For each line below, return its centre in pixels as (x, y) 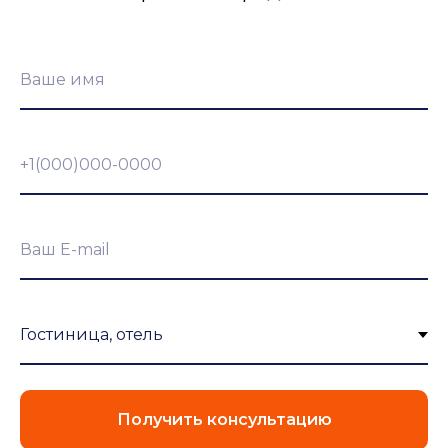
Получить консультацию (224, 419)
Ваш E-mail (65, 249)
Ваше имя (62, 79)
